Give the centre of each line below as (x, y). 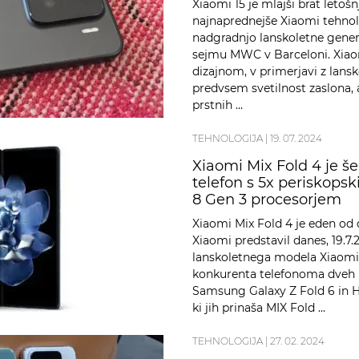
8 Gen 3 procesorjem (267, 200)
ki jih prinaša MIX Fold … (259, 308)
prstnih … (218, 105)
